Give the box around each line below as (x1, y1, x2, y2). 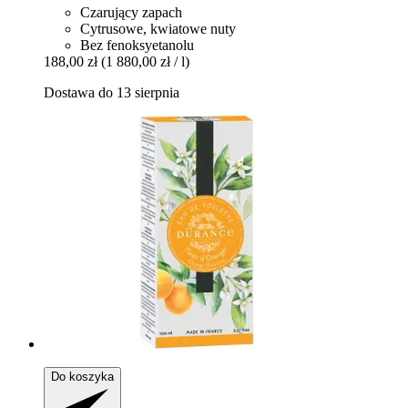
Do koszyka (51, 370, 114, 383)
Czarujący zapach (80, 5, 182, 20)
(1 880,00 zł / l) (101, 54, 189, 69)
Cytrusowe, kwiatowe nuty (80, 21, 236, 36)
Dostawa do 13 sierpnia (44, 85, 179, 100)
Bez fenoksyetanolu (80, 37, 194, 53)
